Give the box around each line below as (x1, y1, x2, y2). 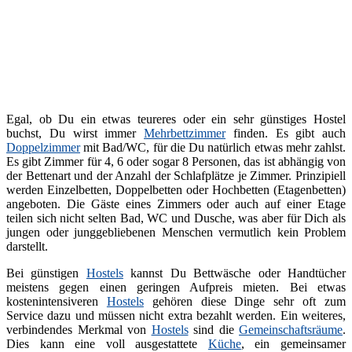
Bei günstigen (6, 266, 86, 280)
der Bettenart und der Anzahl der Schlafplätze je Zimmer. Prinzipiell (6, 168, 346, 182)
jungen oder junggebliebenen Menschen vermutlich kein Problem (6, 225, 346, 239)
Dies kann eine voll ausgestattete (6, 336, 208, 350)
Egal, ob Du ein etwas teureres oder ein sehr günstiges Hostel (6, 112, 346, 126)
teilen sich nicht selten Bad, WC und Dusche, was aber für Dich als (6, 211, 346, 225)
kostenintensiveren (6, 294, 107, 308)
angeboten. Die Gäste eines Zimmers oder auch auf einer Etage (6, 196, 346, 211)
